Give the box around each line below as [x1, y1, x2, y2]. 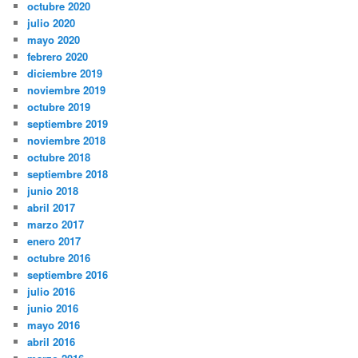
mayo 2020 [27, 32, 81, 48]
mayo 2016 [27, 317, 81, 333]
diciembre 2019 [27, 66, 103, 82]
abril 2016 [27, 334, 76, 350]
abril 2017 [27, 200, 76, 216]
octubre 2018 [27, 149, 91, 165]
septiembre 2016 [27, 267, 109, 283]
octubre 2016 [27, 250, 91, 266]
